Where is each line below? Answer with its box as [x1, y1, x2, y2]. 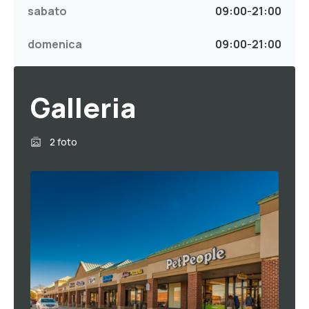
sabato [28, 3, 67, 19]
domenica [28, 37, 82, 52]
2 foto [50, 135, 77, 149]
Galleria [30, 88, 136, 127]
